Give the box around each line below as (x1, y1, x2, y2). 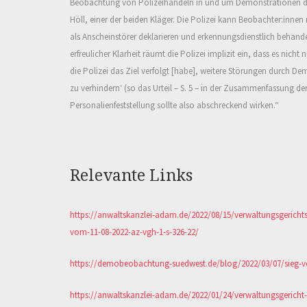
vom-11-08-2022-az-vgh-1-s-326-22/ (70, 226, 199, 238)
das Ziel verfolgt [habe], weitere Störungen (108, 65, 269, 77)
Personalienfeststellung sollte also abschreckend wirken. (70, 99, 275, 112)
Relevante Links (70, 166, 193, 185)
